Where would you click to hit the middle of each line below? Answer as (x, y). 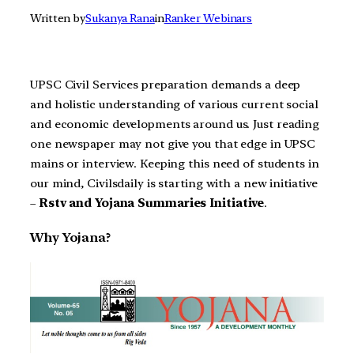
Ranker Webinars (208, 19)
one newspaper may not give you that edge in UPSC (173, 144)
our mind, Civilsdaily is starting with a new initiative (174, 184)
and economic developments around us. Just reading (175, 124)
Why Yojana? (70, 237)
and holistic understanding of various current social (174, 105)
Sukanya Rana (120, 19)
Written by (58, 19)
